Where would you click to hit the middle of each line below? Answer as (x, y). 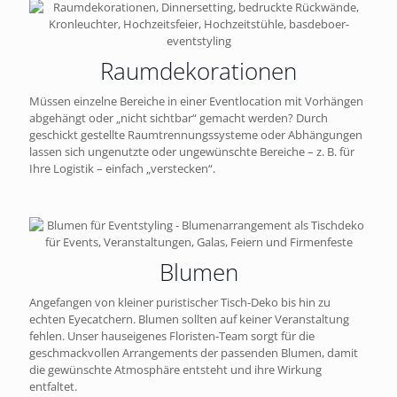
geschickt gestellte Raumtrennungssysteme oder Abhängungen (196, 135)
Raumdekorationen (198, 71)
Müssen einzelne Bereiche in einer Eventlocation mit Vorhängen (196, 101)
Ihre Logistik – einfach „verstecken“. (122, 169)
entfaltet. (53, 387)
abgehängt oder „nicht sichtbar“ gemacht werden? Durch (179, 118)
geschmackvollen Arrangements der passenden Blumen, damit (194, 353)
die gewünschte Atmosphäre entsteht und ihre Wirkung (175, 370)
